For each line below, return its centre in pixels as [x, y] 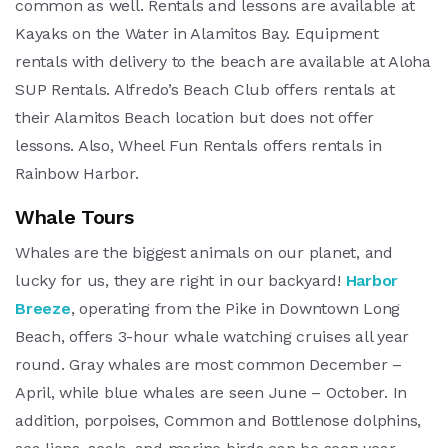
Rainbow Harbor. [77, 174]
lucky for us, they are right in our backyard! [180, 281]
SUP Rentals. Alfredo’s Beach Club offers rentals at [205, 90]
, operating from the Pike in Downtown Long [235, 309]
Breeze [43, 309]
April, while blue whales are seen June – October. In [211, 393]
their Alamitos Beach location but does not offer [194, 118]
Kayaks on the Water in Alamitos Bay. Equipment [197, 34]
